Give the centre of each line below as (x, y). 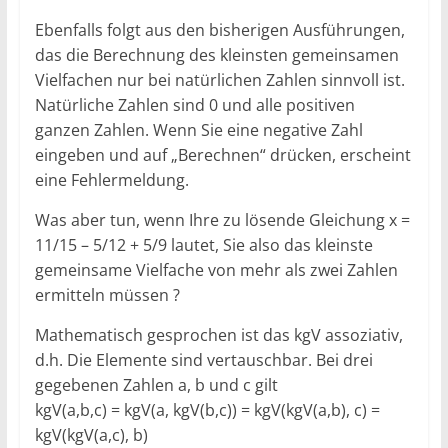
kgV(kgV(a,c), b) (91, 434)
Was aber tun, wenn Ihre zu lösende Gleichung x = (222, 219)
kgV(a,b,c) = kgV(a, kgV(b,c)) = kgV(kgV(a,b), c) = (207, 409)
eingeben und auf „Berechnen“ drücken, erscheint (222, 154)
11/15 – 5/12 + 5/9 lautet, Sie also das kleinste (203, 244)
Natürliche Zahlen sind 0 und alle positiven (194, 104)
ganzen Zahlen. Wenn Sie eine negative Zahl (198, 129)
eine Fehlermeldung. (111, 179)
